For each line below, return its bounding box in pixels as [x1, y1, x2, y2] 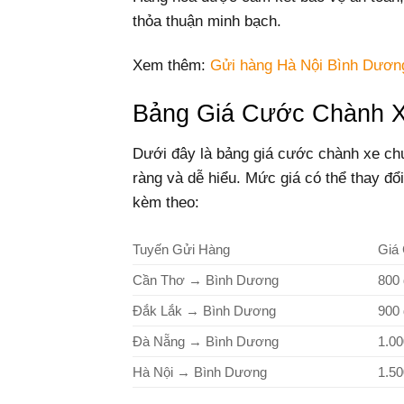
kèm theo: [133, 193, 199, 211]
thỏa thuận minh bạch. [133, 12, 281, 30]
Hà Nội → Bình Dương [133, 363, 267, 380]
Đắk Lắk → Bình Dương [133, 302, 276, 318]
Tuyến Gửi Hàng [133, 241, 230, 257]
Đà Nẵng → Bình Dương [133, 333, 279, 349]
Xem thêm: [133, 56, 210, 74]
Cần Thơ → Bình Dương [133, 271, 279, 288]
